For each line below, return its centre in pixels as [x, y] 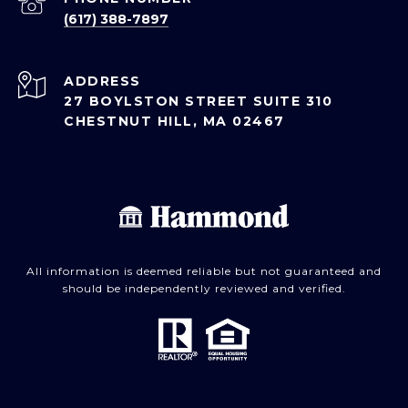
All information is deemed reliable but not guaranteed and [204, 271]
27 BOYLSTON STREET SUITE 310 [198, 102]
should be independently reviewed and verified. [204, 289]
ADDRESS [102, 82]
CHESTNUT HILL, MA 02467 [174, 122]
